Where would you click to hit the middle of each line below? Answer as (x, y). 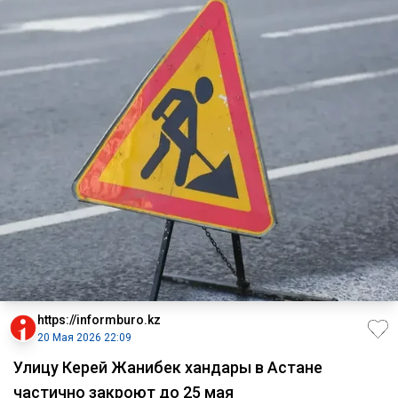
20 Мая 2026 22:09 (84, 337)
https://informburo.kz (99, 319)
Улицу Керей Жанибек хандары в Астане (168, 367)
